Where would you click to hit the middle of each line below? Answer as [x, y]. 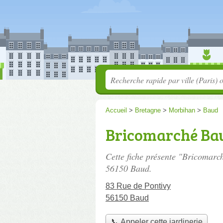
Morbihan [182, 110]
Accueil [116, 110]
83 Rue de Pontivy [138, 186]
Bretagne [148, 110]
